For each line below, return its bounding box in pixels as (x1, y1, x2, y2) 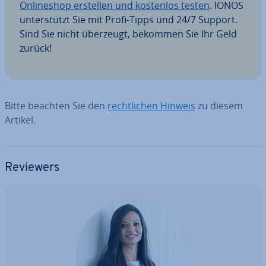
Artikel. (5, 113, 36, 126)
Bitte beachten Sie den (5, 99, 107, 112)
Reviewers (5, 162, 59, 174)
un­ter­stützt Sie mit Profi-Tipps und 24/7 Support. (20, 13, 237, 26)
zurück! (20, 42, 52, 55)
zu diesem (195, 99, 243, 112)
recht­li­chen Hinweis (107, 99, 195, 112)
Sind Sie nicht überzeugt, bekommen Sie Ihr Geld (20, 27, 237, 40)
